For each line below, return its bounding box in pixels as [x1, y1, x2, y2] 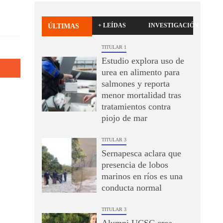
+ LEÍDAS [98, 22, 126, 29]
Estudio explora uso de [101, 56, 184, 66]
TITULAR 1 [101, 44, 126, 50]
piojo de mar [101, 113, 147, 123]
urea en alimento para [101, 67, 180, 77]
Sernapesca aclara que [101, 148, 181, 158]
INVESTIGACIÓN [148, 22, 199, 29]
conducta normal [101, 183, 162, 193]
